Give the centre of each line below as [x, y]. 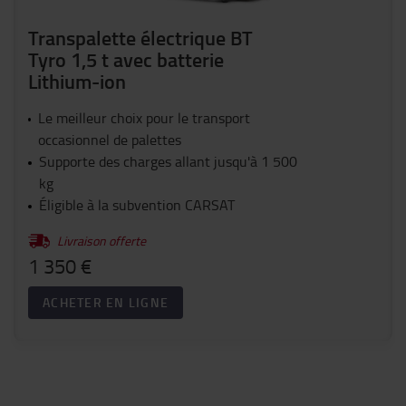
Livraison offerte [101, 241]
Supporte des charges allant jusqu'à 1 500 [168, 162]
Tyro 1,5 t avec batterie [126, 60]
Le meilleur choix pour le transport [144, 118]
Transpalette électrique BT [140, 38]
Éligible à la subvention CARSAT [137, 205]
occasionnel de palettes [109, 140]
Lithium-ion [77, 82]
